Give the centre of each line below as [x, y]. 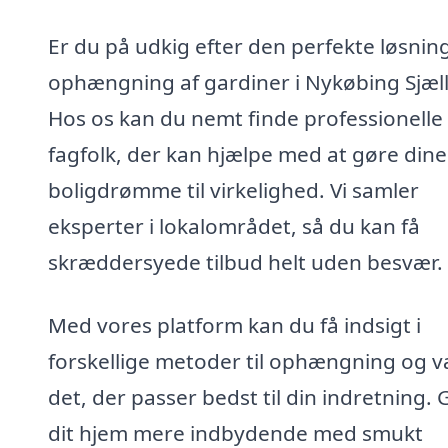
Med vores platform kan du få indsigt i [234, 325]
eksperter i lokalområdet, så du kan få [234, 225]
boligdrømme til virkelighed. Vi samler [233, 189]
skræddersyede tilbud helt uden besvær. [245, 261]
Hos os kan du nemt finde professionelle [245, 117]
